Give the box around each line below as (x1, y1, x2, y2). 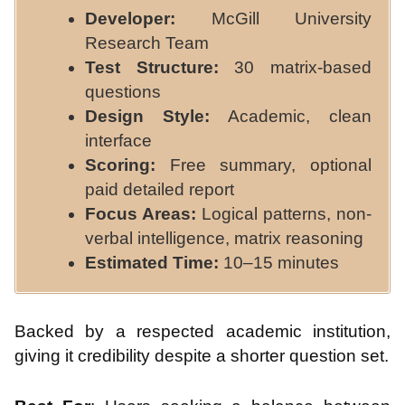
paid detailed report (85, 179, 234, 199)
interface (85, 130, 152, 150)
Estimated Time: (85, 252, 219, 272)
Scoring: (85, 155, 155, 174)
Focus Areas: (85, 203, 196, 223)
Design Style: (85, 106, 210, 126)
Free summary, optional (155, 155, 372, 174)
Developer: (85, 8, 175, 28)
